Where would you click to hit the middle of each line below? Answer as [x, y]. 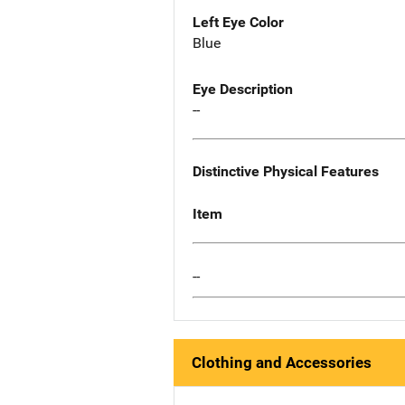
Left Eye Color [238, 23]
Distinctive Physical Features [286, 172]
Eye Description [243, 89]
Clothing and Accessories [282, 363]
